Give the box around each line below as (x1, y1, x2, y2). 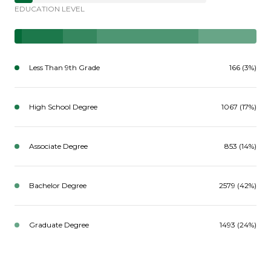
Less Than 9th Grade (29, 62, 100, 72)
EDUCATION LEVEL (15, 4, 85, 13)
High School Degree (29, 102, 97, 111)
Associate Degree (29, 141, 88, 151)
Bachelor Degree (29, 180, 87, 190)
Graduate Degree (29, 220, 89, 229)
